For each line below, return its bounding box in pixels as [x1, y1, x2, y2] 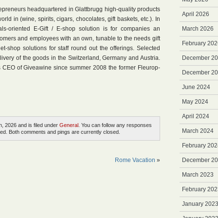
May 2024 [182, 98, 208, 105]
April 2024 [182, 113, 209, 120]
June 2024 [182, 84, 210, 91]
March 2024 [182, 127, 214, 134]
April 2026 [182, 11, 209, 18]
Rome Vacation [115, 157, 155, 163]
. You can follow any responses [78, 122, 152, 128]
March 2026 [182, 25, 214, 32]
